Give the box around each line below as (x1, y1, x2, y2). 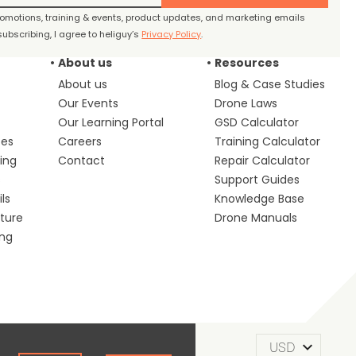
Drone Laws (215, 95, 278, 111)
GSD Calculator (215, 114, 300, 130)
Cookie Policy (120, 335, 194, 351)
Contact (57, 152, 105, 168)
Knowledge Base (215, 190, 305, 207)
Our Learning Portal (57, 114, 164, 130)
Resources (215, 54, 280, 71)
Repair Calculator (215, 152, 311, 168)
